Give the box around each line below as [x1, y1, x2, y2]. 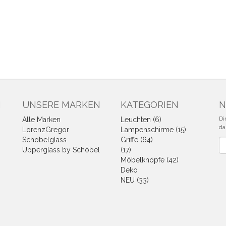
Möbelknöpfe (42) [121, 156, 179, 164]
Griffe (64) [121, 136, 153, 144]
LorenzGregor [22, 126, 69, 134]
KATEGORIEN [121, 99, 179, 110]
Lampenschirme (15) [121, 126, 186, 134]
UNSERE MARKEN [22, 99, 100, 110]
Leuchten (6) [121, 116, 161, 124]
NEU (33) [121, 176, 149, 184]
